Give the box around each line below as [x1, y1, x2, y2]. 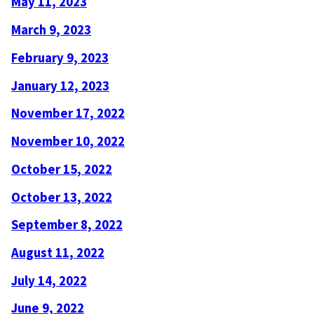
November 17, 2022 [11, 105, 125, 122]
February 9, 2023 [11, 49, 109, 66]
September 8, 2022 [11, 217, 123, 233]
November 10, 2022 [11, 133, 125, 150]
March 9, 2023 [11, 22, 91, 39]
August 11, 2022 [11, 244, 104, 261]
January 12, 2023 [11, 77, 109, 94]
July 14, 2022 [11, 272, 87, 289]
